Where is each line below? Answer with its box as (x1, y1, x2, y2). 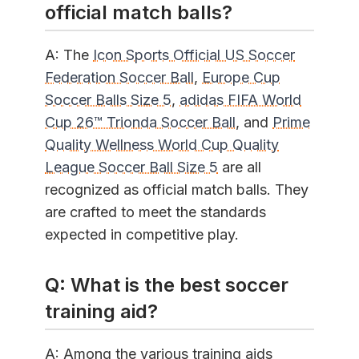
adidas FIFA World (179, 91, 301, 109)
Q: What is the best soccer (45, 273, 288, 297)
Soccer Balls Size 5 (45, 91, 171, 109)
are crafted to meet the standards (45, 204, 266, 221)
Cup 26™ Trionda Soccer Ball (45, 114, 236, 131)
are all (218, 159, 261, 176)
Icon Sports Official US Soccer (93, 46, 295, 64)
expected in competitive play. (45, 226, 239, 244)
